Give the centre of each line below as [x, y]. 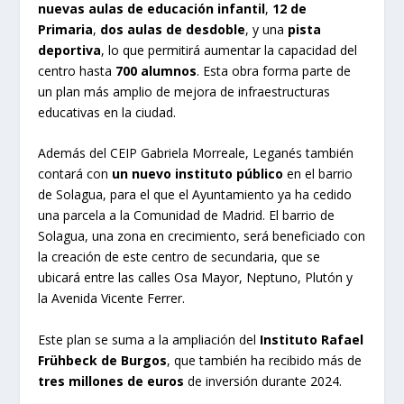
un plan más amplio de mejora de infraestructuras [184, 91]
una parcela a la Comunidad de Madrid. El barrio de [187, 216]
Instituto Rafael [312, 339]
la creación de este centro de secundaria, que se [179, 257]
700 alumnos [156, 70]
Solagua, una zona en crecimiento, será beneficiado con [202, 236]
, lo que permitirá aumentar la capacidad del [230, 50]
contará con [75, 174]
